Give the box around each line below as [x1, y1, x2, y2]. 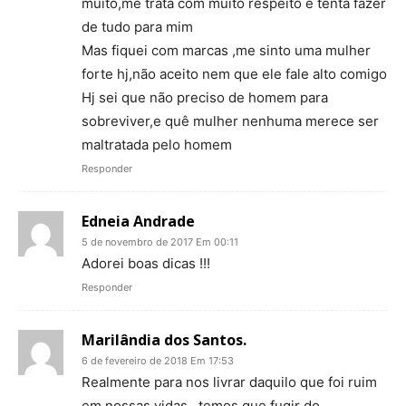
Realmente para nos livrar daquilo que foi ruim [82, 372, 377, 391]
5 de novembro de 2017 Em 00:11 [82, 235, 238, 248]
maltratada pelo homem [82, 135, 232, 153]
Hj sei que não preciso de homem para [82, 88, 328, 106]
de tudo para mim [82, 17, 193, 35]
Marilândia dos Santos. [82, 329, 246, 350]
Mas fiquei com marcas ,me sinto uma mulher [82, 41, 371, 59]
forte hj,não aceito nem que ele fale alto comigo [82, 64, 387, 82]
